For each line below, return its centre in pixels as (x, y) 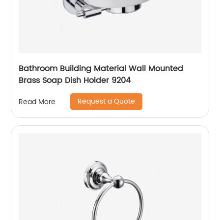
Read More (37, 102)
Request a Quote (107, 101)
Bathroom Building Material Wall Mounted (101, 69)
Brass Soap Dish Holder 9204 (75, 81)
